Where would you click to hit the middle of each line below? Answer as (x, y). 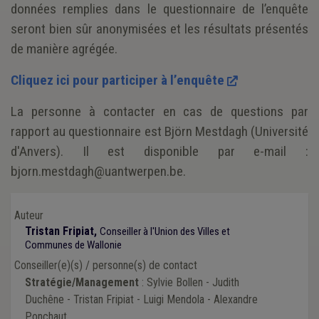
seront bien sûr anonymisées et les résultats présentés (159, 28)
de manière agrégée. (64, 48)
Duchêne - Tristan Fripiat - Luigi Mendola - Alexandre (141, 299)
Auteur (29, 215)
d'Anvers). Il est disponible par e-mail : (159, 151)
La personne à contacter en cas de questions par (159, 111)
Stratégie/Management (82, 282)
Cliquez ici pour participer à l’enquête (117, 80)
